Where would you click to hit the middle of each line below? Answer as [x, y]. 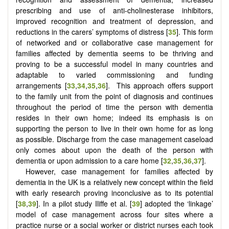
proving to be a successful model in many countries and [114, 64]
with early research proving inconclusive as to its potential [114, 193]
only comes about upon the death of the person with [114, 150]
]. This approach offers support [159, 86]
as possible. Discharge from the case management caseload [114, 139]
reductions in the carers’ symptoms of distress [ [92, 32]
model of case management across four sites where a [114, 214]
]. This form [195, 32]
